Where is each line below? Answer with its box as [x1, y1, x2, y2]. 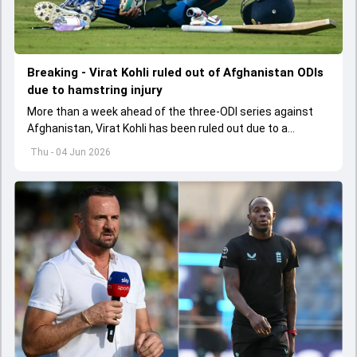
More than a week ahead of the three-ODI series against [27, 104, 313, 118]
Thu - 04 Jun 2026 [30, 146, 111, 158]
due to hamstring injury [27, 82, 163, 97]
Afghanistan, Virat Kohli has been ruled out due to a [27, 121, 288, 135]
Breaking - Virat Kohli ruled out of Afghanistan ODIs [27, 65, 324, 80]
